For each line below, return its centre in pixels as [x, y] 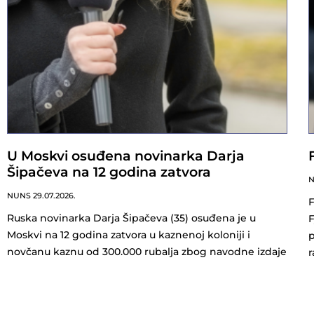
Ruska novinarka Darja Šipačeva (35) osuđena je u [131, 218]
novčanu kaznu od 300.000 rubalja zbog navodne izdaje [147, 251]
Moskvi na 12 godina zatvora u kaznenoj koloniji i [129, 234]
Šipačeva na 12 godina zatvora [109, 172]
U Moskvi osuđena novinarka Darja [126, 156]
